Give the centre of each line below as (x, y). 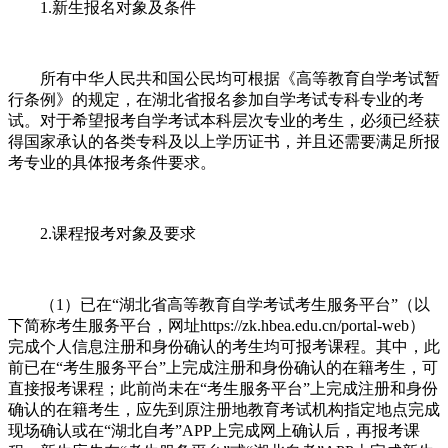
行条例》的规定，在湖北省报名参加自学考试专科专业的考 (216, 99)
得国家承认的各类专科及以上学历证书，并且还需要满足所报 (224, 141)
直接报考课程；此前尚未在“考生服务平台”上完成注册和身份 (223, 388)
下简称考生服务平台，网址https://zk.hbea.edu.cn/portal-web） (216, 325)
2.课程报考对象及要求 (102, 233)
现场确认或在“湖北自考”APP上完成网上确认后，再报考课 (214, 430)
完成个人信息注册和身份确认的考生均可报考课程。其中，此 (224, 346)
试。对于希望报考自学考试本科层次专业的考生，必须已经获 (224, 120)
